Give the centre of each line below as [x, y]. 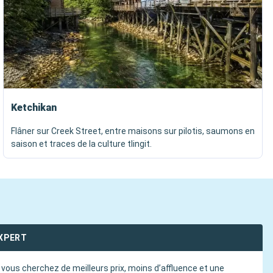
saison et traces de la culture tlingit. [81, 144]
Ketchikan [34, 108]
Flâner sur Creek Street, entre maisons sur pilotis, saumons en [133, 131]
